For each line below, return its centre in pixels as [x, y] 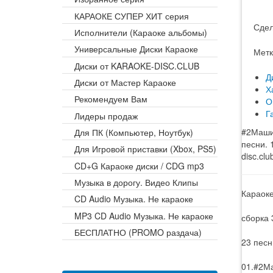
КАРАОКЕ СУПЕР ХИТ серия [132, 16]
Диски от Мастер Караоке [125, 83]
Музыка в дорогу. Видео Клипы [136, 183]
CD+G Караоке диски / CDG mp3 [139, 165]
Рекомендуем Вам [111, 99]
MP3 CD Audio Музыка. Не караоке [144, 215]
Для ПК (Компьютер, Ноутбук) [134, 133]
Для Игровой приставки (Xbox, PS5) [145, 149]
